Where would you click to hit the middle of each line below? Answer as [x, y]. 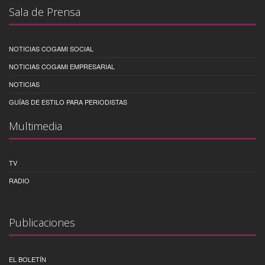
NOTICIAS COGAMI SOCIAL [51, 48]
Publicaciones [42, 222]
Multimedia [35, 126]
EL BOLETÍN [28, 259]
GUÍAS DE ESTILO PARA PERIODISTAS [68, 101]
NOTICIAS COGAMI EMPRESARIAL [62, 66]
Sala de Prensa [45, 12]
